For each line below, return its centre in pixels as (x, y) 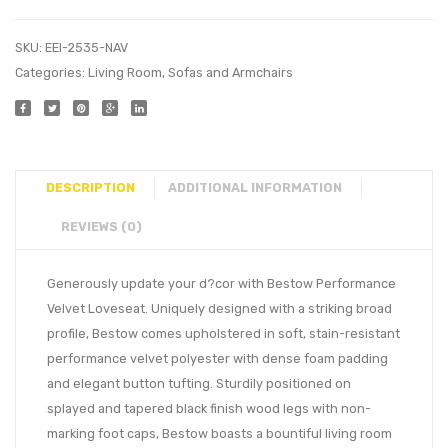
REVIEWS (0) (101, 226)
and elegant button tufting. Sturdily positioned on (199, 383)
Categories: (51, 72)
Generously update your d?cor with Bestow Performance (221, 283)
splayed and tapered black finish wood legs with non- (209, 408)
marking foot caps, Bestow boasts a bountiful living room (219, 433)
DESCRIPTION (90, 187)
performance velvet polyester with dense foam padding (217, 358)
